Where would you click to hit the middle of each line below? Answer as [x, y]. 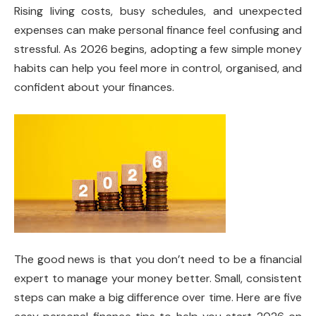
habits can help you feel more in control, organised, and [158, 68]
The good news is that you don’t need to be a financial [158, 260]
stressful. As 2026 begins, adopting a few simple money [158, 49]
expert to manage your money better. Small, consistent [158, 279]
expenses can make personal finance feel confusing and [158, 30]
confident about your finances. [94, 87]
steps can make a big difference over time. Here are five [158, 298]
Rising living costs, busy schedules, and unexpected [158, 11]
